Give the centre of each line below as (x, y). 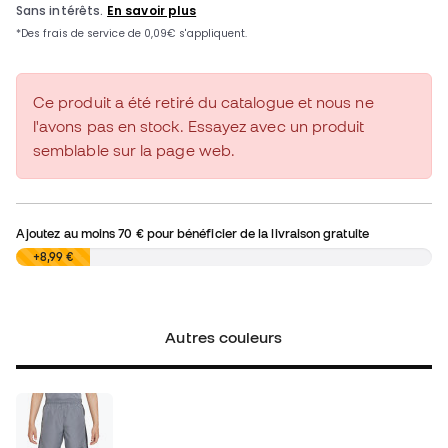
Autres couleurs (224, 337)
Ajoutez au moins (67, 233)
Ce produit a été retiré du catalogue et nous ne (203, 102)
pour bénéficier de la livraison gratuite (256, 233)
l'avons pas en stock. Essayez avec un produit (199, 126)
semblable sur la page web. (134, 150)
